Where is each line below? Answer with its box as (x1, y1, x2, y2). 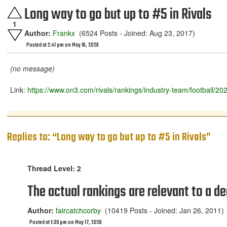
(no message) (10, 63, 55, 73)
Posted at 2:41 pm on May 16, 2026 (26, 41, 99, 50)
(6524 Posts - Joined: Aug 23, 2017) (75, 28, 195, 38)
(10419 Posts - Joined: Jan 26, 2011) (101, 205, 224, 215)
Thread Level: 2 (27, 163, 81, 173)
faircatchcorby (56, 205, 101, 215)
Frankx (53, 28, 75, 38)
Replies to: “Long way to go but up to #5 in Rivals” (7, 129, 211, 146)
